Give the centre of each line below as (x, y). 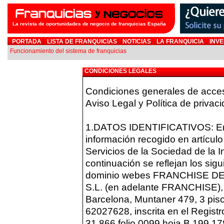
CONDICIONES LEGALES (120, 71)
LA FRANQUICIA (180, 41)
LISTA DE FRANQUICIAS (82, 41)
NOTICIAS (137, 41)
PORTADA (27, 41)
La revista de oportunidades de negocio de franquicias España (89, 24)
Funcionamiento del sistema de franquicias (68, 51)
